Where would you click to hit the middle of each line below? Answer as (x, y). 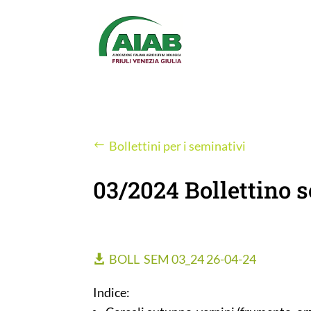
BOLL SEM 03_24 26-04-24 (183, 259)
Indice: (112, 292)
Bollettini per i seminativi (178, 145)
